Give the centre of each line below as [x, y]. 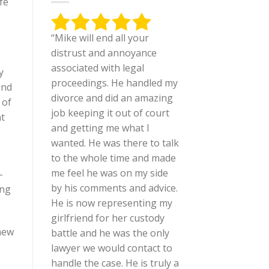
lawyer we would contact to [111, 248]
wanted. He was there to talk [115, 143]
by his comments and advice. [114, 188]
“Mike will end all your [100, 38]
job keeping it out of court [110, 113]
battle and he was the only [110, 233]
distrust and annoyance [104, 53]
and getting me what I [100, 128]
